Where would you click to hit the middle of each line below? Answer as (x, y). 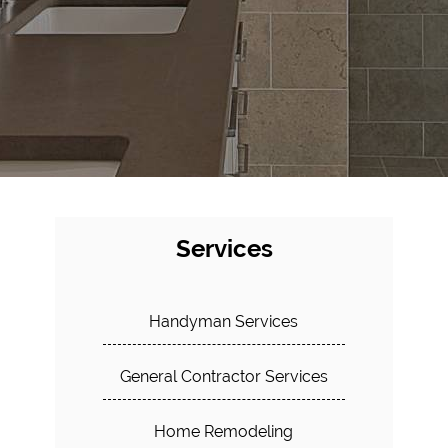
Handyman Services (224, 321)
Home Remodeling (224, 431)
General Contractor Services (223, 376)
